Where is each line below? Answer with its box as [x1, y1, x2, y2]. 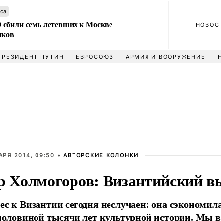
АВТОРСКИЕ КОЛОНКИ [63, 152, 139, 159]
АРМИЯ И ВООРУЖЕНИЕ [125, 53, 206, 60]
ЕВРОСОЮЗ [75, 53, 114, 60]
